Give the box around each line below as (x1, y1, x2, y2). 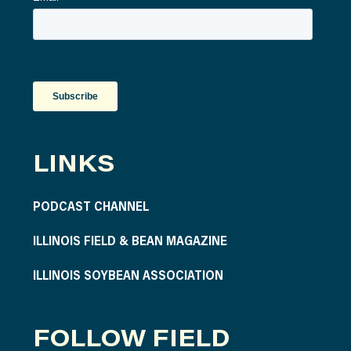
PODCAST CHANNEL (32, 197, 149, 214)
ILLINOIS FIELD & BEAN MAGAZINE (32, 231, 227, 248)
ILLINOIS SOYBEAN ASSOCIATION (32, 266, 223, 283)
